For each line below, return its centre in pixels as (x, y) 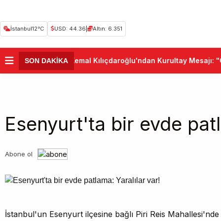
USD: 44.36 (70, 28)
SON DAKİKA (46, 60)
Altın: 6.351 (108, 28)
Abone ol (19, 154)
